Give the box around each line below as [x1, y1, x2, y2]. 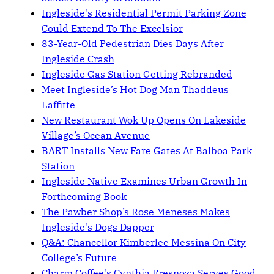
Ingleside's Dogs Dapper [42, 221, 154, 234]
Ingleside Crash [42, 53, 114, 65]
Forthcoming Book [42, 190, 127, 203]
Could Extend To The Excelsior [42, 22, 183, 35]
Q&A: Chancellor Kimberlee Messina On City [42, 236, 246, 249]
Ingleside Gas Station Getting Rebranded [42, 68, 232, 81]
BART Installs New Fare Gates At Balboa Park [42, 144, 252, 157]
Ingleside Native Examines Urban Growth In [42, 175, 247, 188]
